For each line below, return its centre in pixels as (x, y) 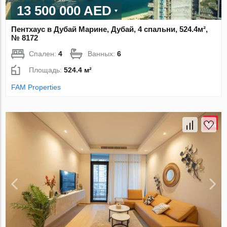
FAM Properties (36, 87)
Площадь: (47, 70)
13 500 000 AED (64, 10)
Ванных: (103, 53)
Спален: (44, 53)
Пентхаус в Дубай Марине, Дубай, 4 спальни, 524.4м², (110, 29)
